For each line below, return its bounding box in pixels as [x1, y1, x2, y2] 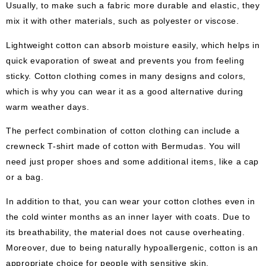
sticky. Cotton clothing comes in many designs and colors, [6, 71, 246, 81]
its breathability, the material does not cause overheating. [6, 227, 245, 237]
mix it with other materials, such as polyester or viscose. [6, 16, 239, 26]
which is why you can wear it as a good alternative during [6, 86, 243, 96]
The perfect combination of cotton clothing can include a [6, 125, 240, 135]
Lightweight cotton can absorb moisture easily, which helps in [6, 40, 260, 50]
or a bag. [6, 172, 44, 182]
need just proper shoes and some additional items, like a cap [6, 156, 259, 166]
